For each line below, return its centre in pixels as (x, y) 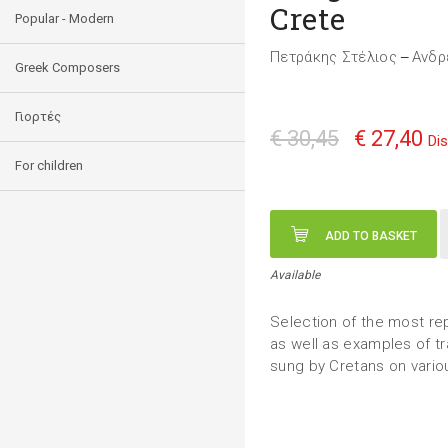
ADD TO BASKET (371, 236)
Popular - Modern (64, 18)
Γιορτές (38, 116)
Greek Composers (67, 67)
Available (295, 275)
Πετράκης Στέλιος (333, 57)
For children (49, 165)
